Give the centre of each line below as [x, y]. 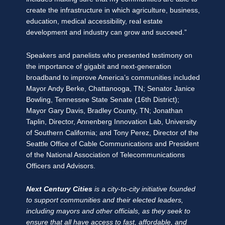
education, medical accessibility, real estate [94, 22]
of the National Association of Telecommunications [105, 155]
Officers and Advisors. [61, 166]
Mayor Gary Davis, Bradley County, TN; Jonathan [104, 111]
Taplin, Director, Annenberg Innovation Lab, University [111, 122]
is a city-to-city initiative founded [145, 189]
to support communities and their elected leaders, [105, 200]
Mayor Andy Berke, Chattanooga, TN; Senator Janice [110, 89]
